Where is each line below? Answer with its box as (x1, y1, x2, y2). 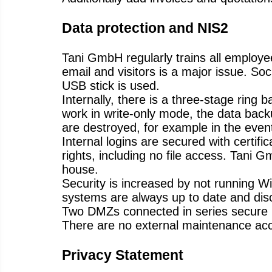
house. (62, 162, 98, 176)
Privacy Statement (62, 246, 183, 263)
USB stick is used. (62, 78, 160, 92)
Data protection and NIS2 (62, 20, 228, 36)
